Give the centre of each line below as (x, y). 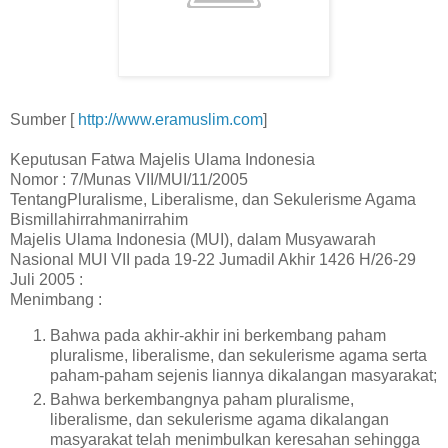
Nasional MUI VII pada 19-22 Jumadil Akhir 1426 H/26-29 (213, 260)
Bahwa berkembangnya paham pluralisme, (202, 399)
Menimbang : (56, 300)
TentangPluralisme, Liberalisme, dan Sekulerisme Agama (213, 200)
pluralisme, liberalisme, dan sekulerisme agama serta (238, 355)
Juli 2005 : (46, 280)
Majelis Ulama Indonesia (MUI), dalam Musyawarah (193, 240)
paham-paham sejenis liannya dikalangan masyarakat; (243, 375)
